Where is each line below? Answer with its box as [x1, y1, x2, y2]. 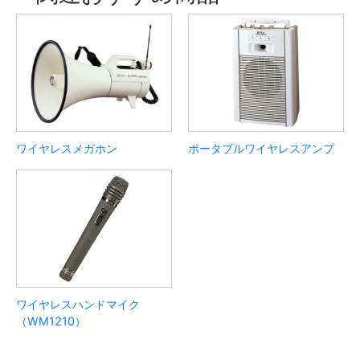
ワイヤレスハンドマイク [16, 297, 140, 311]
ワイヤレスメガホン [16, 141, 117, 155]
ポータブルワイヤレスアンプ [188, 141, 334, 155]
